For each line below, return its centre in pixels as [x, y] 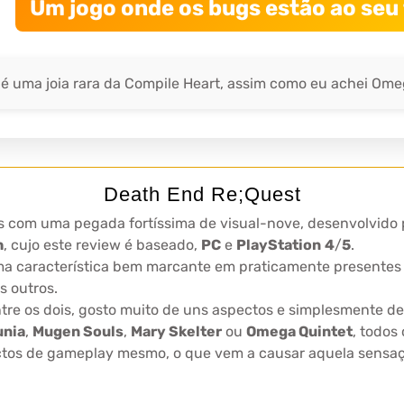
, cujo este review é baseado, [102, 245]
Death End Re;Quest [202, 194]
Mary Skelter [176, 331]
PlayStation [279, 245]
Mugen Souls [78, 331]
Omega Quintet [299, 331]
